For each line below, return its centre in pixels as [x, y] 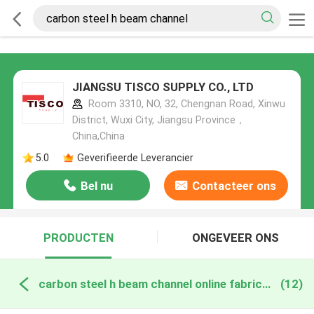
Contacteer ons [234, 186]
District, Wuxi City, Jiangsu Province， [158, 120]
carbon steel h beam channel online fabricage [266, 284]
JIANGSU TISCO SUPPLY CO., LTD [163, 87]
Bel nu [96, 186]
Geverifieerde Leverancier [135, 157]
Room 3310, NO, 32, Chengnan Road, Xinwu [185, 104]
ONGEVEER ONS [236, 238]
